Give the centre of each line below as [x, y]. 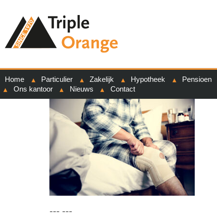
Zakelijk [102, 79]
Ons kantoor [33, 89]
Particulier [57, 79]
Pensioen [197, 79]
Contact [123, 89]
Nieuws [81, 89]
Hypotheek [148, 79]
